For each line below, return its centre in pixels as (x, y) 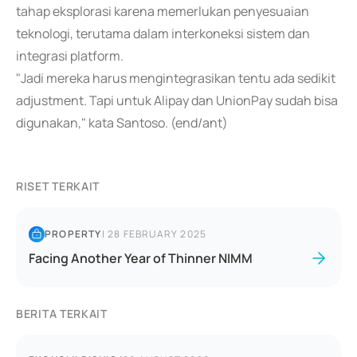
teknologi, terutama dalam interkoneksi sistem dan (163, 33)
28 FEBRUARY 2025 (157, 234)
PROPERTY (73, 234)
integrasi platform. (70, 56)
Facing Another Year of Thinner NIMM (141, 258)
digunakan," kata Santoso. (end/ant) (122, 123)
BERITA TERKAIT (62, 314)
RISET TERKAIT (58, 186)
